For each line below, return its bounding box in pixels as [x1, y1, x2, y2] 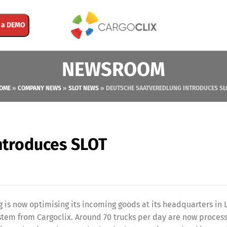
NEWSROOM [62, 58, 165, 81]
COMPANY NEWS [17, 85, 61, 92]
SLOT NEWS [68, 85, 99, 92]
